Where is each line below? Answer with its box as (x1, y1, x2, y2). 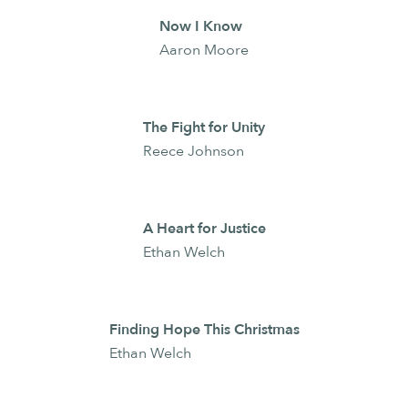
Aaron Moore (159, 40, 249, 61)
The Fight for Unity (143, 117, 265, 138)
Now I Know (159, 16, 242, 37)
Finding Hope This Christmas (108, 319, 300, 340)
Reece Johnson (143, 141, 244, 162)
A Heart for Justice (142, 218, 266, 239)
